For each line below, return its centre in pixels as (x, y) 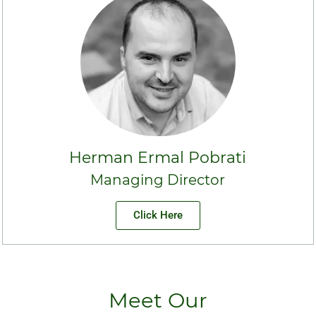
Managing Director (158, 180)
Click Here (158, 215)
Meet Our (158, 300)
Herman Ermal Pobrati (158, 158)
